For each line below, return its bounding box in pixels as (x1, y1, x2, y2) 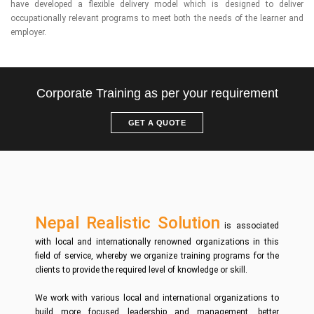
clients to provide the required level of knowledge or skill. (35, 265, 247, 275)
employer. (11, 27, 46, 37)
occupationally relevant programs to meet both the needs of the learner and (11, 13, 303, 23)
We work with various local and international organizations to (35, 293, 279, 303)
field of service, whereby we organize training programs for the (35, 251, 279, 261)
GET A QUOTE (128, 118, 186, 127)
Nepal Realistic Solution (35, 213, 220, 233)
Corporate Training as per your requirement (36, 86, 278, 100)
